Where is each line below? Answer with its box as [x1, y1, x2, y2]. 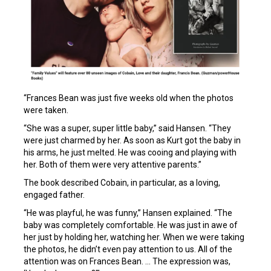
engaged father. [24, 189, 85, 200]
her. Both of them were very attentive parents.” [24, 159, 201, 169]
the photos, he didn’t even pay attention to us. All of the [24, 244, 232, 254]
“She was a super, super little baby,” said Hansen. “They [24, 123, 231, 133]
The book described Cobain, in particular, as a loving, [24, 177, 220, 188]
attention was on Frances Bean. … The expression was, [24, 256, 230, 266]
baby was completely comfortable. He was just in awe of [24, 220, 238, 230]
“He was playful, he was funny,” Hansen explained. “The [24, 207, 232, 218]
